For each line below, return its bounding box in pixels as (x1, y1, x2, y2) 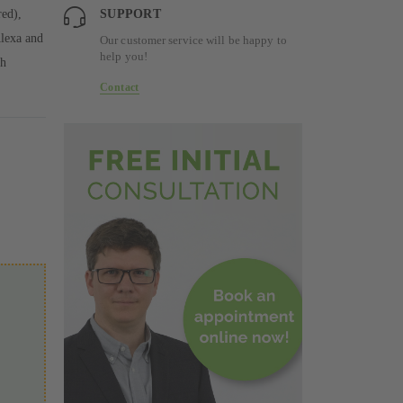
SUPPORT (100, 7, 161, 22)
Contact (100, 81, 139, 94)
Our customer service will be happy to (100, 33, 287, 48)
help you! (100, 49, 148, 64)
